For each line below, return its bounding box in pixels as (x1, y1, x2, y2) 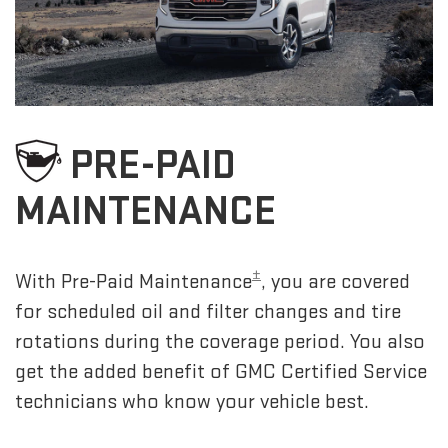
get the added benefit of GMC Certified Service (15, 358, 427, 384)
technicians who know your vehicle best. (15, 388, 369, 414)
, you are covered (261, 268, 410, 294)
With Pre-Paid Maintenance (15, 268, 252, 294)
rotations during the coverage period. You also (15, 328, 425, 354)
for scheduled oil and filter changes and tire (15, 298, 401, 324)
